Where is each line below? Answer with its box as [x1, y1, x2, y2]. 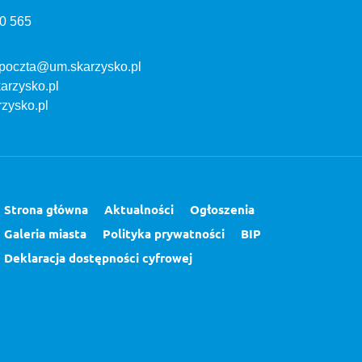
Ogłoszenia [190, 201, 255, 217]
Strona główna [4, 201, 88, 217]
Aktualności [104, 201, 174, 217]
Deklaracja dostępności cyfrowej [4, 250, 192, 266]
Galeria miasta [4, 225, 86, 242]
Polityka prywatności [103, 225, 225, 242]
